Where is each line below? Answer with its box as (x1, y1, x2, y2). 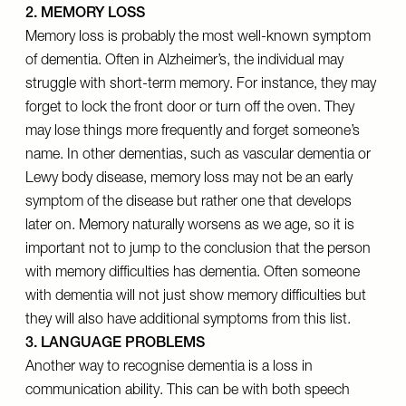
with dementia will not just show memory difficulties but (25, 290, 366, 304)
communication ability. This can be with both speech (25, 384, 350, 399)
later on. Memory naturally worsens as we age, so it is (25, 219, 354, 234)
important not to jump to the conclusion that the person (25, 243, 371, 257)
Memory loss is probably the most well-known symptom (25, 31, 371, 45)
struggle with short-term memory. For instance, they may (25, 78, 376, 92)
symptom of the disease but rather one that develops (25, 196, 352, 210)
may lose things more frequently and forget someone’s (25, 125, 360, 140)
